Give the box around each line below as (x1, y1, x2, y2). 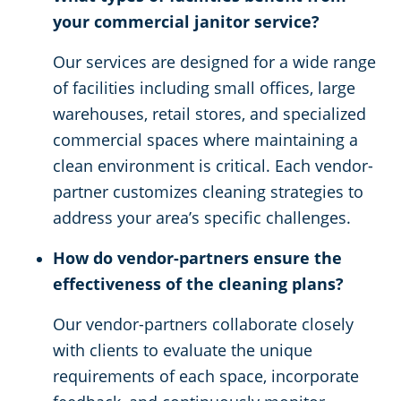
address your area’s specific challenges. (53, 207, 351, 229)
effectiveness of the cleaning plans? (53, 273, 344, 295)
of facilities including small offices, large (53, 77, 355, 99)
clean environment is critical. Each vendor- (53, 155, 373, 177)
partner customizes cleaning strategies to (53, 181, 363, 203)
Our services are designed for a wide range (53, 51, 376, 73)
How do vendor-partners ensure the (53, 247, 342, 269)
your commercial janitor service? (53, 11, 320, 33)
